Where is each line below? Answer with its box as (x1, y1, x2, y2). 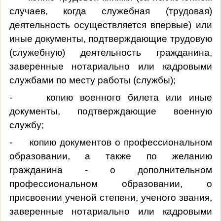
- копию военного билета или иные (9, 92, 212, 103)
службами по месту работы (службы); (9, 74, 176, 85)
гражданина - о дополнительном (9, 164, 212, 175)
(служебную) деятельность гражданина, (9, 47, 212, 58)
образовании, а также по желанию (9, 150, 212, 161)
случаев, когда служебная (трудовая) (9, 5, 212, 16)
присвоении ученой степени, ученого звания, (9, 192, 212, 203)
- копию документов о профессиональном (9, 137, 212, 147)
